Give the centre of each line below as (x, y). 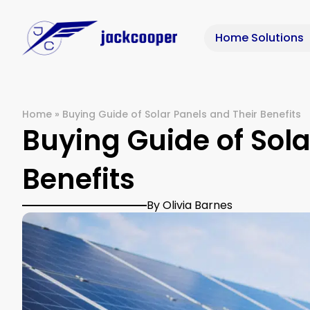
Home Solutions (259, 38)
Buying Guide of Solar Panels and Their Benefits (182, 115)
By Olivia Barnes (190, 206)
